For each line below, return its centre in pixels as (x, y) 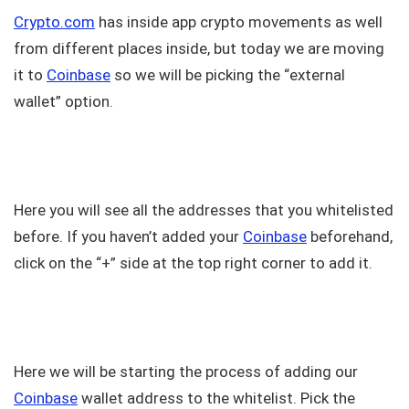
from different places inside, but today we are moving (199, 49)
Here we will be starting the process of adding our (186, 372)
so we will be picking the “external (228, 75)
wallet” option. (63, 102)
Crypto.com (54, 22)
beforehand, (350, 237)
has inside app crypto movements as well (239, 22)
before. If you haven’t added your (128, 237)
